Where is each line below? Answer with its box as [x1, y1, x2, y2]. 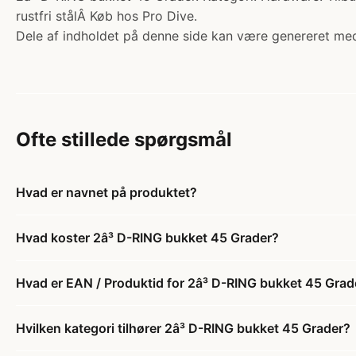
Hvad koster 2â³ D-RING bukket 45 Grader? [16, 230, 279, 246]
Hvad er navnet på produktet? [16, 184, 197, 200]
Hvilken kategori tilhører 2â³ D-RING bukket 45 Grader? [16, 320, 350, 336]
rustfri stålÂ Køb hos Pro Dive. [16, 8, 197, 24]
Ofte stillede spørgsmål [16, 128, 232, 151]
